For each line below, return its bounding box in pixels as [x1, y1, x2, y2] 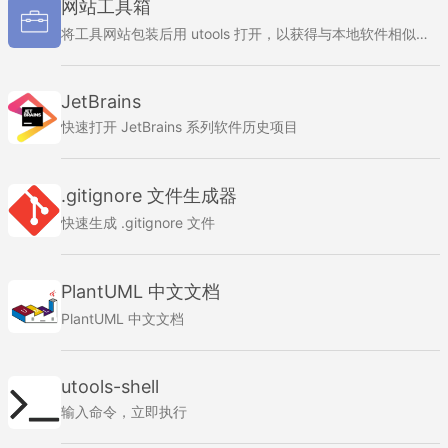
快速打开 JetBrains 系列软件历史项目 [61, 118, 298, 135]
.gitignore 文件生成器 [61, 185, 237, 206]
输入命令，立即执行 [61, 403, 187, 420]
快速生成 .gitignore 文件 [61, 214, 215, 231]
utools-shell [61, 376, 159, 397]
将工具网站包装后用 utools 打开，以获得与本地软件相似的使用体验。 [416, 25, 428, 42]
